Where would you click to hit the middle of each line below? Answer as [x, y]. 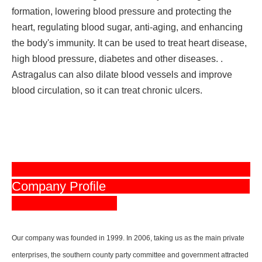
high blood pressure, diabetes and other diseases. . [117, 59]
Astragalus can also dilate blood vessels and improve [122, 75]
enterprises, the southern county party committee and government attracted [130, 255]
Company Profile [62, 187]
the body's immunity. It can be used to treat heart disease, [129, 43]
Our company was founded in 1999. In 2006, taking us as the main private [128, 238]
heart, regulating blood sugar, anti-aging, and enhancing [127, 27]
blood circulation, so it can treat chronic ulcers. [107, 91]
